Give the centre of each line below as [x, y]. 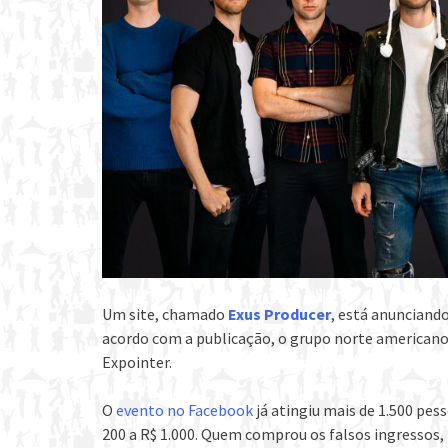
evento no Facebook [184, 409]
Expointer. [137, 361]
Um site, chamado [165, 313]
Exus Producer [279, 313]
